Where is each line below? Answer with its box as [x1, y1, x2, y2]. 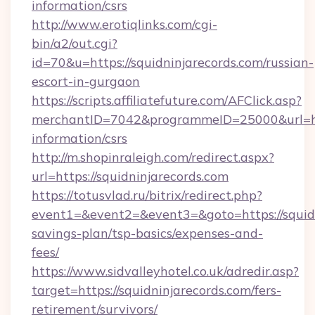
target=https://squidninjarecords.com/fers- [32, 282, 281, 298]
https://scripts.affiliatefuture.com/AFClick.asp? [32, 92, 302, 108]
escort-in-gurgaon [32, 73, 140, 89]
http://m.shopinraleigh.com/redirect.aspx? [32, 149, 274, 165]
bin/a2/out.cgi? [32, 35, 117, 51]
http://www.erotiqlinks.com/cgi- [32, 16, 217, 32]
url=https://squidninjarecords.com [32, 168, 229, 184]
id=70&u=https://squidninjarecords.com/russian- [32, 54, 314, 70]
